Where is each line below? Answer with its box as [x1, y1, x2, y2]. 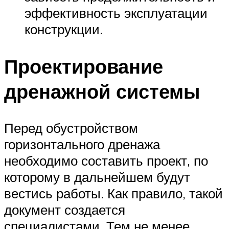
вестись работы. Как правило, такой [4, 185, 223, 202]
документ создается [4, 201, 125, 218]
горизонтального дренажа [4, 136, 160, 153]
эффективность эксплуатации [25, 4, 208, 21]
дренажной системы [4, 78, 200, 104]
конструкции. [25, 20, 103, 37]
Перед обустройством [4, 120, 138, 136]
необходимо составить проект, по [4, 152, 208, 169]
